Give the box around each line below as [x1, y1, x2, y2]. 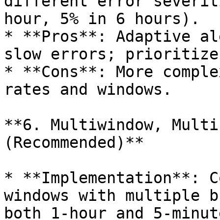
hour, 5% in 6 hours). [4, 10, 200, 27]
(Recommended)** [4, 134, 144, 151]
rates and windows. [4, 81, 172, 98]
